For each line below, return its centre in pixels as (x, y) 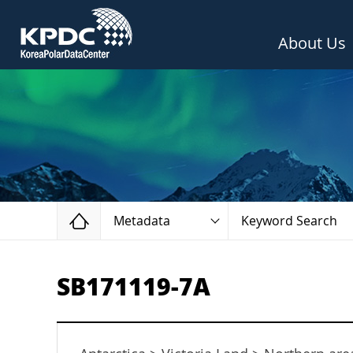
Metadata (142, 221)
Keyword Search (289, 221)
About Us (312, 43)
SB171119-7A (134, 288)
